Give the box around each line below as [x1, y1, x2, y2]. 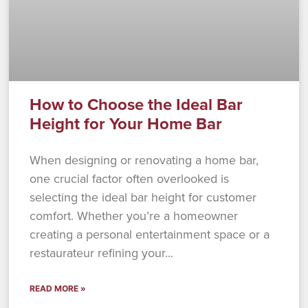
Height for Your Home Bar [30, 111, 223, 136]
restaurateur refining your [30, 244, 166, 262]
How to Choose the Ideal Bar [30, 92, 243, 117]
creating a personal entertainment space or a [30, 225, 270, 243]
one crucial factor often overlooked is [30, 170, 230, 188]
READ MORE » [30, 283, 87, 294]
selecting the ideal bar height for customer [30, 188, 257, 206]
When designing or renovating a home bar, [30, 151, 259, 169]
